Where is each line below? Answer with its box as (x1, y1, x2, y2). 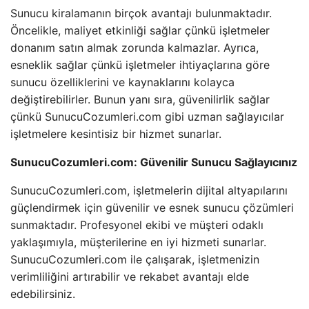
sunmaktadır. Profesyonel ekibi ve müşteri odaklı (10, 218, 263, 232)
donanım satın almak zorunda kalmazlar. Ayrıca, (10, 41, 259, 54)
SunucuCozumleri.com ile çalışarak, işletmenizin (10, 252, 259, 266)
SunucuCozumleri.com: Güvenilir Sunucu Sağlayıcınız (10, 155, 297, 169)
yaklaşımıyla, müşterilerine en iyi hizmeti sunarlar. (10, 235, 266, 249)
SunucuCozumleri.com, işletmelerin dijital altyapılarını (10, 183, 288, 197)
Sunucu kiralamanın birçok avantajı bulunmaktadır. (10, 6, 272, 20)
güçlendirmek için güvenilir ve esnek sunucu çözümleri (10, 201, 294, 215)
